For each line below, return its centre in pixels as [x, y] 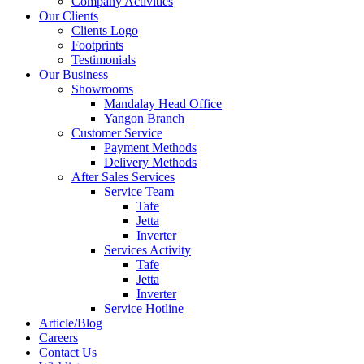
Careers [58, 337]
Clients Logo [105, 30]
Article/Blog [71, 323]
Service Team [139, 191]
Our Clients [69, 15]
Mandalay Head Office [163, 103]
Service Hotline [144, 308]
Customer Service [117, 132]
